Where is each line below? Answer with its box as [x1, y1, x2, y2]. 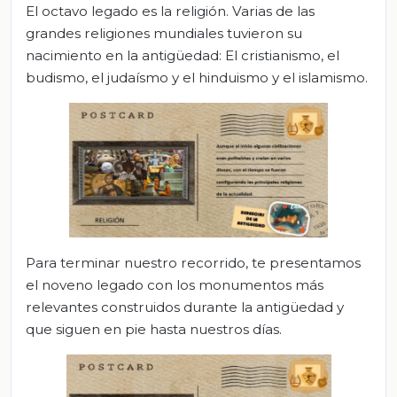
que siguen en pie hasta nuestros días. [26, 320, 282, 338]
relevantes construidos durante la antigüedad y [26, 298, 344, 315]
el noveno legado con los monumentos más [26, 276, 323, 293]
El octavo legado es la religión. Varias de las [26, 2, 315, 19]
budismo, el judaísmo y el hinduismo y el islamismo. [26, 68, 368, 86]
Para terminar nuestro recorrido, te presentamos [26, 253, 361, 271]
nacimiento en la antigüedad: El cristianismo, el [26, 46, 339, 64]
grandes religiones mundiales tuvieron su [26, 24, 302, 42]
